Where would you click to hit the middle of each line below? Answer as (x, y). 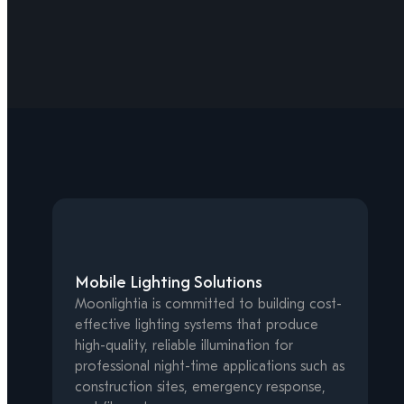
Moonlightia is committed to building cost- (208, 304)
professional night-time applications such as (210, 367)
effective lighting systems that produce (197, 325)
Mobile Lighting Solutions (169, 282)
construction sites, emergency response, (200, 387)
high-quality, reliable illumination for (184, 346)
